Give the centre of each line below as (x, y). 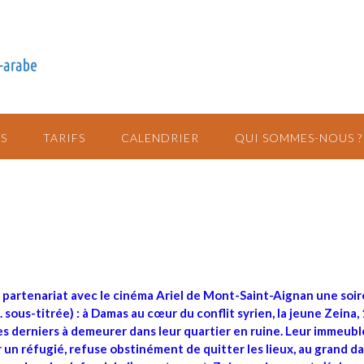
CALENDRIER (160, 138)
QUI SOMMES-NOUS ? (299, 138)
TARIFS (64, 138)
